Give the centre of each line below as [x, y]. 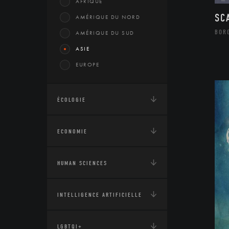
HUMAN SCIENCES [82, 163]
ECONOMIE [72, 131]
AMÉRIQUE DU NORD [108, 17]
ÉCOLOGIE [72, 100]
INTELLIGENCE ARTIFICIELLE [100, 195]
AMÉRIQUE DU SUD [105, 33]
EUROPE [87, 64]
